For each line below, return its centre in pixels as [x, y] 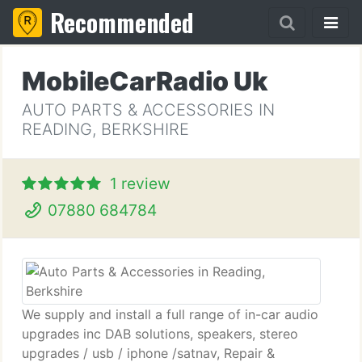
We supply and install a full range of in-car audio [170, 314]
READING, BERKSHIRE [105, 129]
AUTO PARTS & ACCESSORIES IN [148, 110]
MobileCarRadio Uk [145, 81]
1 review [140, 183]
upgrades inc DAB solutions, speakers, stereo [160, 334]
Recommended [122, 22]
